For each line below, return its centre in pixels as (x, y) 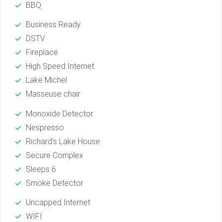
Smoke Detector (55, 183)
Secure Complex (55, 155)
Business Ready (53, 25)
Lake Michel (46, 80)
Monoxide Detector (59, 113)
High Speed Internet (60, 66)
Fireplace (42, 53)
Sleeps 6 (41, 169)
